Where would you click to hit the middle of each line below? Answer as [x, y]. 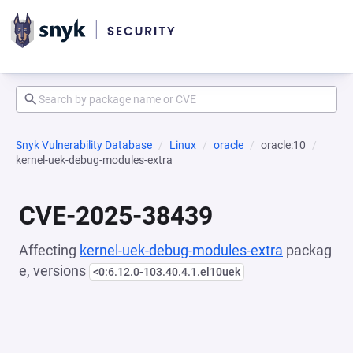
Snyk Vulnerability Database [84, 145]
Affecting [49, 250]
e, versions [54, 271]
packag [307, 250]
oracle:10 [283, 145]
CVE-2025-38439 [116, 216]
